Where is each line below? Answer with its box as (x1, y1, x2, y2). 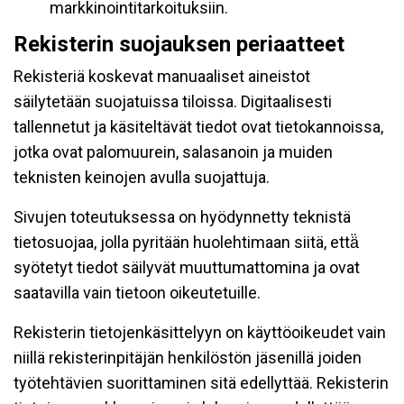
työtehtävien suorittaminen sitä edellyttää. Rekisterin (14, 373, 389, 392)
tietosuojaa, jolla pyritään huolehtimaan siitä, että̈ (14, 233, 359, 252)
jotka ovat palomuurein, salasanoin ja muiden (14, 142, 333, 161)
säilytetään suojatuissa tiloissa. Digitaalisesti (14, 92, 332, 111)
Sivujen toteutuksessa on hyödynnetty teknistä (14, 207, 351, 226)
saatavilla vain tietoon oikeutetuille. (14, 283, 261, 302)
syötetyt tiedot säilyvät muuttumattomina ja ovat (14, 258, 360, 277)
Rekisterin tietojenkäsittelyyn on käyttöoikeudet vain (14, 323, 386, 342)
